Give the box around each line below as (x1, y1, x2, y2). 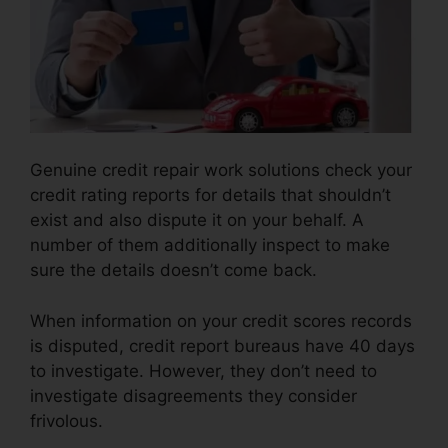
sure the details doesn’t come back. (30, 260, 317, 281)
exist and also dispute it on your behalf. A (30, 210, 364, 231)
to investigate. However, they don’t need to (30, 360, 377, 381)
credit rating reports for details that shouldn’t (30, 185, 391, 206)
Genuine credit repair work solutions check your (30, 160, 412, 181)
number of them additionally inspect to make (30, 235, 390, 256)
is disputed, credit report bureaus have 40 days (30, 335, 415, 356)
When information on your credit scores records (30, 310, 412, 331)
